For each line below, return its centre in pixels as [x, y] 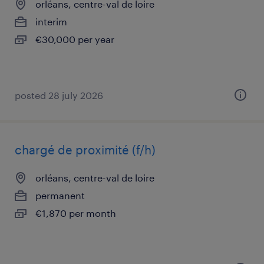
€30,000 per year [75, 39]
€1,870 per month [76, 213]
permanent [60, 195]
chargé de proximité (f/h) [85, 150]
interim [51, 22]
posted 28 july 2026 [59, 95]
